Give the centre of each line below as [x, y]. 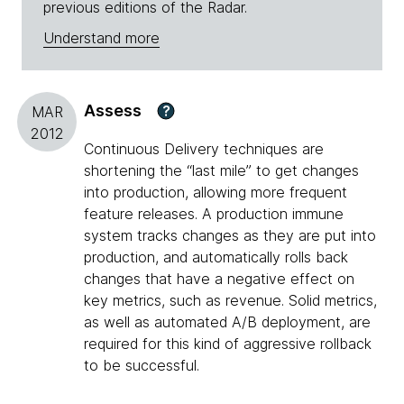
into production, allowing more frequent [216, 193]
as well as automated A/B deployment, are [227, 322]
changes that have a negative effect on [219, 279]
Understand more [101, 38]
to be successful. [142, 366]
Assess [113, 111]
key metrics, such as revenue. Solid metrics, [230, 301]
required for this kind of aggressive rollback [228, 344]
